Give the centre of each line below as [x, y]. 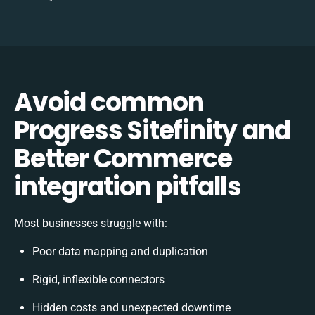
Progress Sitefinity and [152, 130]
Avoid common [109, 102]
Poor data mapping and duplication [120, 251]
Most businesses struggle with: [91, 223]
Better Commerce [123, 158]
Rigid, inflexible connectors [98, 279]
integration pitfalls [128, 186]
